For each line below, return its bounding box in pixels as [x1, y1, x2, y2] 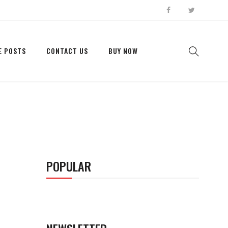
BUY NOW [108, 45, 138, 56]
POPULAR [46, 157, 91, 175]
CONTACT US [46, 45, 88, 56]
